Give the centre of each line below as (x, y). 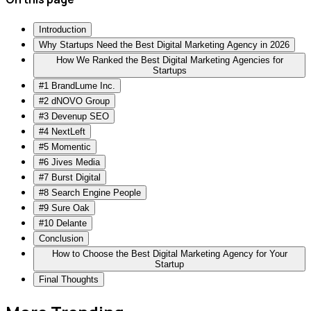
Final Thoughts (69, 279)
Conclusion (61, 238)
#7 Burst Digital (70, 177)
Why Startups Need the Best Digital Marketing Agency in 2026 (164, 44)
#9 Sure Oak (64, 208)
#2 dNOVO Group (74, 101)
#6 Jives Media (69, 162)
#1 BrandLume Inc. (77, 85)
